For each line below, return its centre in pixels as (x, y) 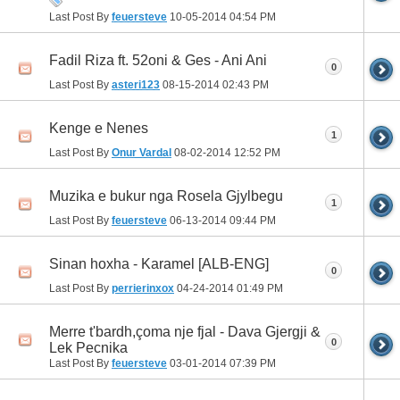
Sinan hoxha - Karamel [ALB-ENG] (159, 264)
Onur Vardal (142, 153)
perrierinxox (143, 289)
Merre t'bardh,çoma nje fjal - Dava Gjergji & (185, 332)
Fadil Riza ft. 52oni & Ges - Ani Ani (158, 61)
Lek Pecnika (88, 348)
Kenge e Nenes (99, 129)
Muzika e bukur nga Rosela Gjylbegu (166, 196)
